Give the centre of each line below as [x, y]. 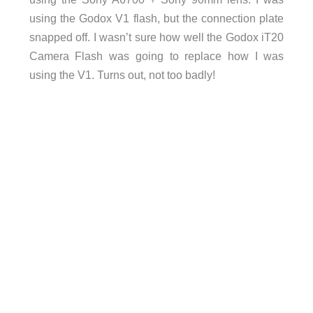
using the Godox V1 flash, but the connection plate [156, 19]
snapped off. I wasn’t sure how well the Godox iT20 [156, 37]
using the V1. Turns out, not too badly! [122, 75]
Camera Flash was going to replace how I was [156, 56]
